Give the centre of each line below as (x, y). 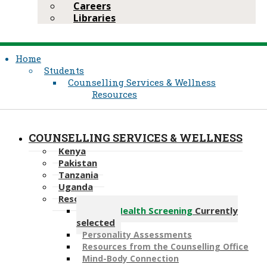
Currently (216, 210)
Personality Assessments (137, 234)
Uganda (76, 186)
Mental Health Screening (139, 210)
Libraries (94, 18)
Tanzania (78, 174)
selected (96, 222)
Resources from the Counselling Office (165, 246)
